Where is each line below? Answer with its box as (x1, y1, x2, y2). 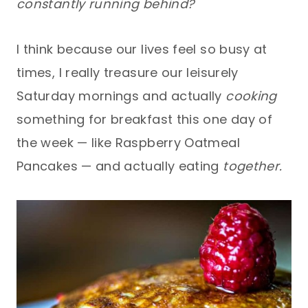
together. (219, 157, 283, 175)
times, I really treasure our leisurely (16, 63, 239, 81)
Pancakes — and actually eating (16, 157, 219, 175)
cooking (225, 87, 277, 104)
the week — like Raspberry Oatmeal (16, 133, 240, 151)
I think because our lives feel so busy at (16, 40, 267, 58)
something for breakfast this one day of (16, 110, 273, 128)
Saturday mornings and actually (16, 87, 226, 104)
